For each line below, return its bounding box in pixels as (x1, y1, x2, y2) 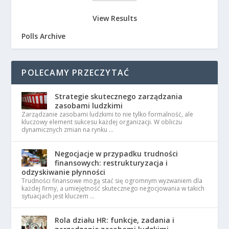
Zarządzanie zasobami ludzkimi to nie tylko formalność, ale (21, 110, 194, 119)
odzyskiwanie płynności (21, 167, 106, 177)
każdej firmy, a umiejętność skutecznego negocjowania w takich (21, 184, 205, 193)
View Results (92, 13, 137, 24)
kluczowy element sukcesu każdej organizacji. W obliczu (21, 118, 182, 127)
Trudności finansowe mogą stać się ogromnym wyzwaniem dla (21, 176, 203, 186)
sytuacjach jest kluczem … (21, 192, 95, 201)
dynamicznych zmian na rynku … (21, 125, 114, 134)
